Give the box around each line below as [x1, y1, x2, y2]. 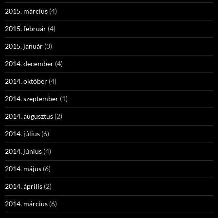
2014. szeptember [5, 94, 58, 103]
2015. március [5, 7, 48, 15]
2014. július [5, 129, 40, 138]
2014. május [5, 164, 41, 173]
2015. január [5, 42, 43, 50]
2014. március [5, 200, 48, 208]
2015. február [5, 24, 46, 33]
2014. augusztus [5, 112, 53, 120]
